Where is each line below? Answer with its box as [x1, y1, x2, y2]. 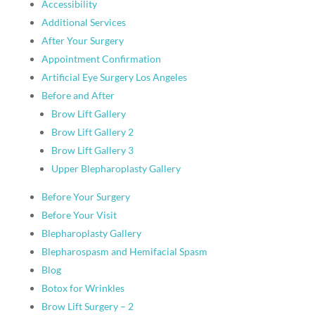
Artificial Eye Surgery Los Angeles [41, 71, 187, 83]
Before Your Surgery [41, 191, 130, 202]
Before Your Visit [41, 209, 117, 221]
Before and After [41, 89, 115, 101]
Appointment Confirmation [41, 53, 161, 65]
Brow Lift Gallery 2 [51, 126, 134, 138]
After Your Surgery [41, 34, 124, 46]
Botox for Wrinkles [41, 282, 124, 294]
